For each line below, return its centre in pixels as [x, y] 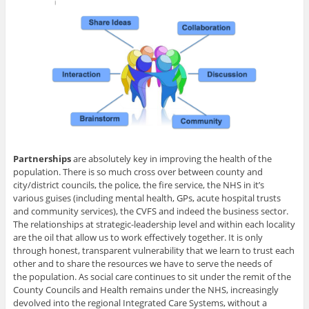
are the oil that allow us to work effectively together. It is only [138, 238]
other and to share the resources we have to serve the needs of [142, 264]
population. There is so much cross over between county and [138, 172]
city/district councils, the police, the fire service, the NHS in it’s [138, 185]
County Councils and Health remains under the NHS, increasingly [146, 290]
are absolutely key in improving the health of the [171, 159]
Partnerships [42, 159]
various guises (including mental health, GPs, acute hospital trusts [147, 198]
